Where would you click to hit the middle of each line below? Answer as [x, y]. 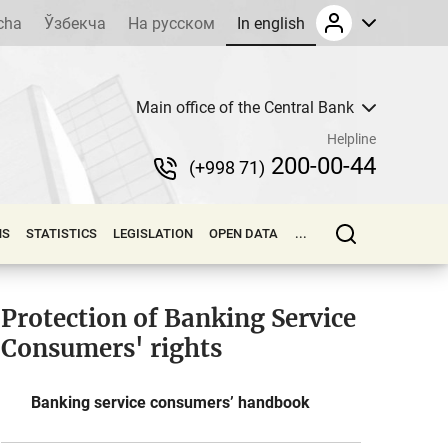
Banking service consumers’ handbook [170, 402]
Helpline [351, 138]
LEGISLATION [153, 233]
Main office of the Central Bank [245, 107]
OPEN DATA [244, 233]
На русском [171, 23]
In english [271, 23]
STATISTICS [61, 233]
